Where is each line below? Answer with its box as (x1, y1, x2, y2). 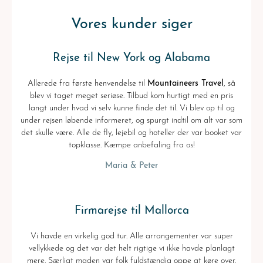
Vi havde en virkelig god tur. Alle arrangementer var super (30, 231, 233, 241)
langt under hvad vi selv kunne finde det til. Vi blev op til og (28, 103, 235, 113)
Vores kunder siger (70, 16, 193, 32)
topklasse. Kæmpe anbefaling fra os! (68, 140, 195, 150)
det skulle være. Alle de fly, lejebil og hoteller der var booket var (21, 128, 242, 137)
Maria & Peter (105, 161, 158, 170)
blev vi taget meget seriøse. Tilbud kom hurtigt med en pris (30, 91, 233, 100)
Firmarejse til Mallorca (74, 205, 189, 217)
